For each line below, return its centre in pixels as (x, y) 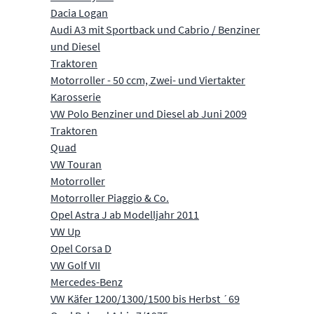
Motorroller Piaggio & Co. (110, 197)
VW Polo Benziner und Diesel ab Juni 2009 (149, 113)
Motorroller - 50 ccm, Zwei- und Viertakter (148, 80)
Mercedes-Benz (87, 281)
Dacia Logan (79, 12)
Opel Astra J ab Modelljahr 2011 (125, 214)
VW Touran (76, 164)
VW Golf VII (75, 265)
